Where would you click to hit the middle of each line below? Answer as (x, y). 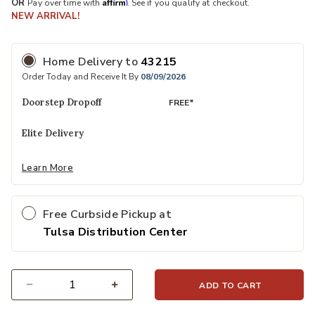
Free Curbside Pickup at (107, 214)
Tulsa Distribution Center (115, 232)
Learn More (48, 168)
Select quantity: (45, 293)
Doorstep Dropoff (62, 103)
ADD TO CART (231, 285)
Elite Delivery (52, 134)
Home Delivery (84, 62)
